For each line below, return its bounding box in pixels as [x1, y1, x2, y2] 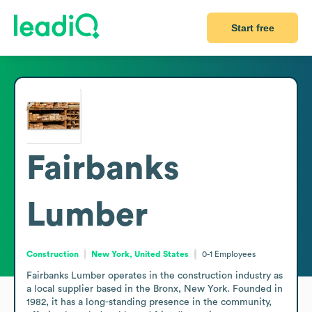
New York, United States [91, 249, 189, 258]
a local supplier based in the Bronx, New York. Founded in [26, 283, 283, 294]
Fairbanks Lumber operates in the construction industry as [26, 270, 283, 281]
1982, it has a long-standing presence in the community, [26, 297, 272, 307]
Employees [214, 249, 256, 258]
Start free [231, 22, 274, 33]
